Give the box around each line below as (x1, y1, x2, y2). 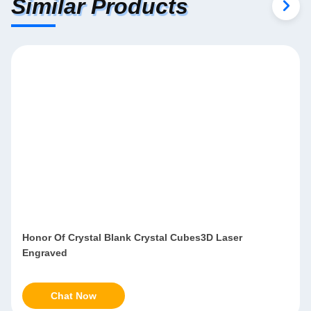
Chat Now (51, 290, 96, 301)
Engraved (22, 247, 67, 258)
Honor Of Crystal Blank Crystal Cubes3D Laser (22, 232, 242, 243)
